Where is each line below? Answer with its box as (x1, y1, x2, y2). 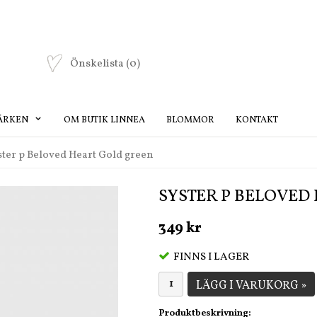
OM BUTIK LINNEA (64, 113, 145, 127)
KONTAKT (236, 113, 278, 127)
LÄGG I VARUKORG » (196, 277, 306, 294)
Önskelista (70, 57, 126, 72)
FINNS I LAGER (173, 249, 249, 265)
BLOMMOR (166, 113, 214, 127)
